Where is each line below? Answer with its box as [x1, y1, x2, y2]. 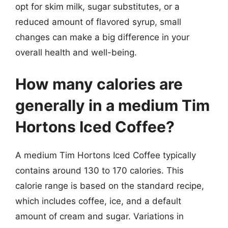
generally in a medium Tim [15, 96, 210, 115]
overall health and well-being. [15, 47, 137, 58]
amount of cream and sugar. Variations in [15, 211, 184, 221]
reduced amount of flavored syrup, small [15, 17, 181, 27]
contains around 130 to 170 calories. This [15, 165, 184, 176]
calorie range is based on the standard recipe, [15, 180, 204, 191]
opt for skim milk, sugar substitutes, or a [15, 2, 180, 12]
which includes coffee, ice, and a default [15, 195, 181, 206]
